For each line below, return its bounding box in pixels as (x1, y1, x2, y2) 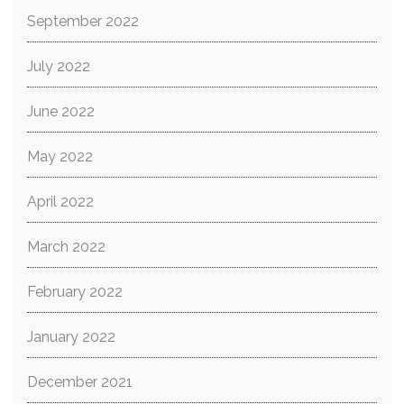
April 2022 (27, 193, 94, 210)
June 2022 (27, 103, 95, 120)
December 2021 (27, 373, 133, 390)
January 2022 (27, 328, 115, 345)
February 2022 (27, 283, 123, 300)
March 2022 (27, 238, 106, 255)
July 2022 (27, 58, 90, 75)
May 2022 (27, 148, 93, 165)
